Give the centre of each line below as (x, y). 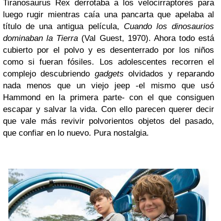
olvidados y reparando (169, 74)
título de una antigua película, (63, 27)
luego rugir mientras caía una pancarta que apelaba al (109, 15)
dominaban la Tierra (41, 38)
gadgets (109, 74)
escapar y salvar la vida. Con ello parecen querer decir (109, 110)
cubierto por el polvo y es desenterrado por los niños (109, 50)
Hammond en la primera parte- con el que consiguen (109, 98)
